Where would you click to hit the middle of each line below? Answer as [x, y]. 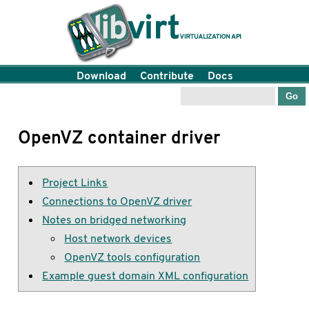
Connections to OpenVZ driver [117, 201]
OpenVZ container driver [120, 137]
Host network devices [118, 239]
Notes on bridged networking [114, 220]
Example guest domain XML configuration [146, 276]
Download [101, 76]
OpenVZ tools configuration [132, 257]
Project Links [75, 183]
